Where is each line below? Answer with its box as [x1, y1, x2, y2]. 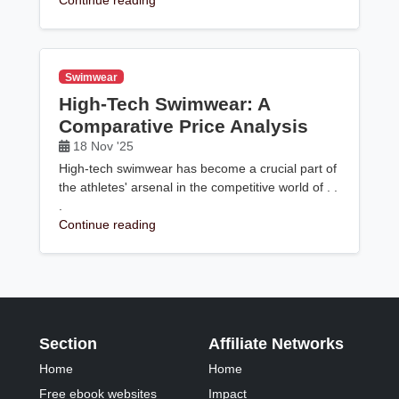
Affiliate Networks [208, 334, 345, 353]
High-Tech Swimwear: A [59, 94, 271, 115]
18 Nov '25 [69, 139, 138, 154]
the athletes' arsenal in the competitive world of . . [59, 179, 338, 194]
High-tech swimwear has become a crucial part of [59, 160, 338, 175]
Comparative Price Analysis [59, 116, 309, 137]
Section [39, 334, 98, 353]
